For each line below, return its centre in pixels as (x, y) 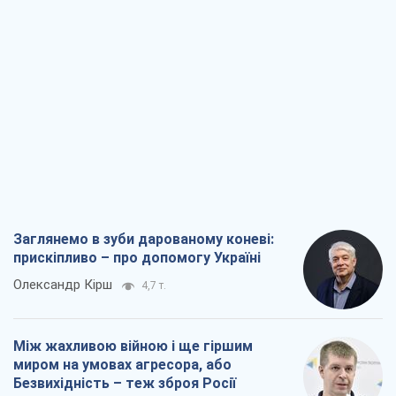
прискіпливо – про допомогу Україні (137, 257)
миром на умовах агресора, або (122, 364)
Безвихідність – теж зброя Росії (125, 383)
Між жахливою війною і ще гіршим (133, 346)
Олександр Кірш (63, 284)
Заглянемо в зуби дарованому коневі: (144, 239)
